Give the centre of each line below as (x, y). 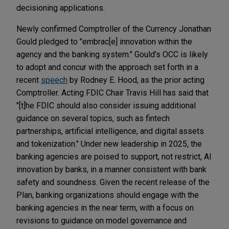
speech (54, 80)
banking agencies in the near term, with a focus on (105, 208)
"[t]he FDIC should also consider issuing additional (106, 105)
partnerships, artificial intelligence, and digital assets (110, 131)
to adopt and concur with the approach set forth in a (107, 67)
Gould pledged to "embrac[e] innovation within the (104, 41)
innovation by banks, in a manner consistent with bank (111, 169)
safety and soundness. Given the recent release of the (113, 182)
